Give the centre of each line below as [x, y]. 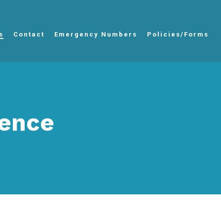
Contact [29, 35]
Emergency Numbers [96, 35]
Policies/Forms [178, 35]
